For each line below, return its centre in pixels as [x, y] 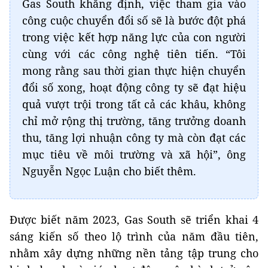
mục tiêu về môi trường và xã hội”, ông [134, 154]
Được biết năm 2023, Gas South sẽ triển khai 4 [134, 220]
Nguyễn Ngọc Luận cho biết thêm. [109, 171]
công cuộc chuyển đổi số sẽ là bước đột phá [134, 20]
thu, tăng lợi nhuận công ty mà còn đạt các [134, 138]
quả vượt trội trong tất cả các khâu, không [134, 104]
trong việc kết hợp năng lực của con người [134, 37]
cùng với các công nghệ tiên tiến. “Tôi [134, 54]
